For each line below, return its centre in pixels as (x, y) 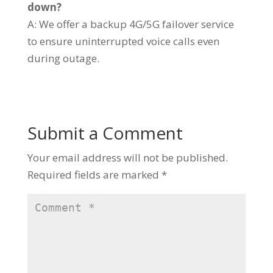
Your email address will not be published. (127, 158)
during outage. (63, 58)
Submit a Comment (105, 133)
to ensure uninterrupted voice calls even (123, 41)
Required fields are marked (94, 175)
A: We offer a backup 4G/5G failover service (130, 24)
